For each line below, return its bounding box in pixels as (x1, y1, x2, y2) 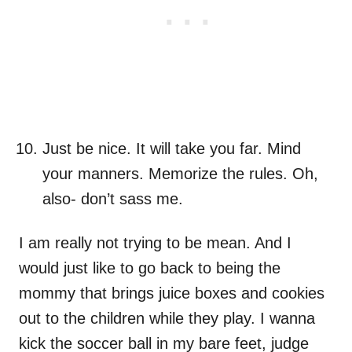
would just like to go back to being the (19, 259, 280, 277)
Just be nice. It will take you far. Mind (42, 140, 301, 158)
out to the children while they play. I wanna (19, 310, 315, 328)
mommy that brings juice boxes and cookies (19, 284, 324, 302)
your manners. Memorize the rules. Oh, (42, 165, 318, 183)
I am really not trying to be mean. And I (19, 234, 291, 252)
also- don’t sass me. (42, 190, 183, 208)
